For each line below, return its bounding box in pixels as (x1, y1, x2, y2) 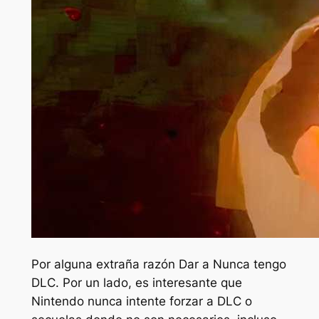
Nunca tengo (209, 256, 286, 271)
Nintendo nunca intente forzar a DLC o (31, 293, 252, 308)
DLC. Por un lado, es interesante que (31, 275, 242, 290)
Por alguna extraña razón (31, 256, 179, 271)
